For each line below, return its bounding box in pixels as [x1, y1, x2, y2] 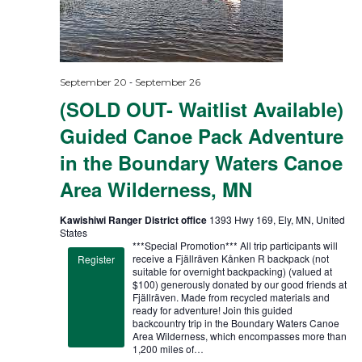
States [59, 225, 87, 239]
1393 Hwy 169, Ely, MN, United [208, 212, 345, 226]
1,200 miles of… [132, 341, 204, 356]
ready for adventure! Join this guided [132, 302, 293, 317]
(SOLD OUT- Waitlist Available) [59, 95, 343, 123]
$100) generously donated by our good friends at [132, 276, 347, 291]
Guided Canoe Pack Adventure [59, 121, 343, 149]
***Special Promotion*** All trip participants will [132, 238, 338, 252]
